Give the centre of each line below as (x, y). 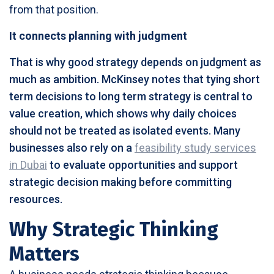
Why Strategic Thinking (114, 229)
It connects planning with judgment (98, 35)
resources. (36, 199)
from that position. (54, 9)
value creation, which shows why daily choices (123, 113)
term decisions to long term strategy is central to (131, 96)
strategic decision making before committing (120, 182)
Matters (44, 254)
